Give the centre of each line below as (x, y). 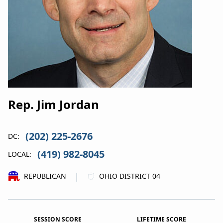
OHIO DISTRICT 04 (130, 176)
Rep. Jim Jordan (54, 104)
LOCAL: (20, 154)
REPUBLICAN (45, 176)
